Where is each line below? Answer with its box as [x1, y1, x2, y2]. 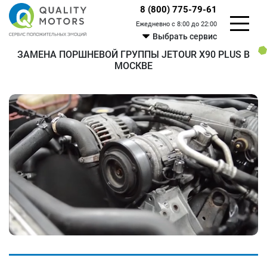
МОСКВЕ [114, 60, 153, 72]
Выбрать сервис [153, 32, 218, 41]
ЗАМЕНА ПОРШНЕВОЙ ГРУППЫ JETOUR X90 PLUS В [17, 49, 250, 60]
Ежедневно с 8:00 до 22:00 [136, 20, 218, 28]
